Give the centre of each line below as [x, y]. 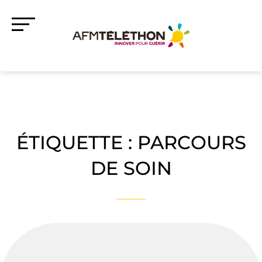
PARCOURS [192, 143]
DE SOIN [131, 168]
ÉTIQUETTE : [77, 143]
